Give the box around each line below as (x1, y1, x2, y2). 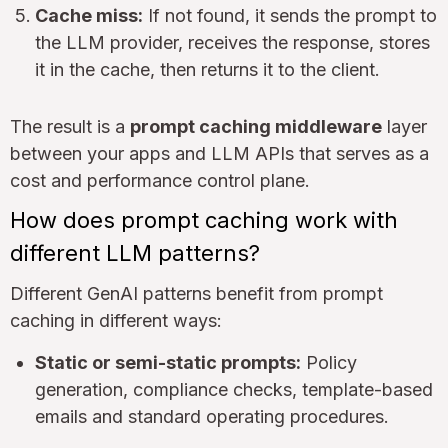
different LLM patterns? (10, 239, 260, 266)
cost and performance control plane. (10, 169, 310, 191)
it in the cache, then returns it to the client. (35, 58, 380, 80)
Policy (301, 351, 357, 373)
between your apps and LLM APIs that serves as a (10, 142, 429, 164)
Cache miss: (35, 4, 143, 26)
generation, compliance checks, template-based (35, 378, 433, 400)
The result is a (10, 115, 130, 137)
